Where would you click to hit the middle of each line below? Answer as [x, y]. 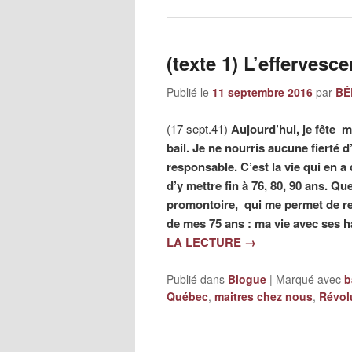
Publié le [189, 92]
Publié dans [196, 279]
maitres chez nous [264, 297]
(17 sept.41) [199, 128]
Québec [187, 297]
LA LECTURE [205, 242]
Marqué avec [308, 279]
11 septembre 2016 [262, 92]
